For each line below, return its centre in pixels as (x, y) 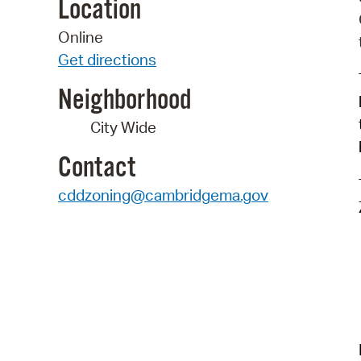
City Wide (123, 127)
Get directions (107, 60)
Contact (97, 168)
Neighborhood (124, 100)
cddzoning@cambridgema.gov (163, 195)
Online (81, 37)
